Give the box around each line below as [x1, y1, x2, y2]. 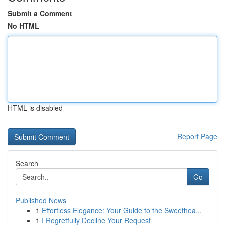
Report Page [177, 131, 217, 141]
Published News [16, 195, 66, 205]
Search [16, 158, 38, 168]
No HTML [8, 21, 39, 31]
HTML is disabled [8, 103, 63, 113]
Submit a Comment [8, 8, 72, 18]
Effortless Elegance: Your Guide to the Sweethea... [42, 205, 202, 215]
